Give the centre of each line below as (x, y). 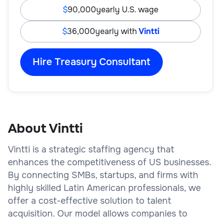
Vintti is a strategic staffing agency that (91, 149)
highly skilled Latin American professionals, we (104, 188)
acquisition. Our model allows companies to (98, 213)
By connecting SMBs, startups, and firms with (103, 175)
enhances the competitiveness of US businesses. (110, 162)
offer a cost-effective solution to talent (90, 201)
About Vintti (45, 128)
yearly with (117, 31)
